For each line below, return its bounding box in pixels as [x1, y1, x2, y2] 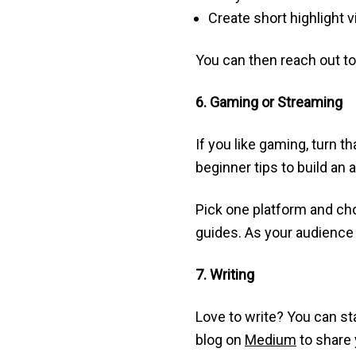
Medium [244, 331, 296, 348]
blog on [195, 331, 245, 348]
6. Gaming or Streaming [195, 94, 342, 110]
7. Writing [195, 266, 254, 283]
